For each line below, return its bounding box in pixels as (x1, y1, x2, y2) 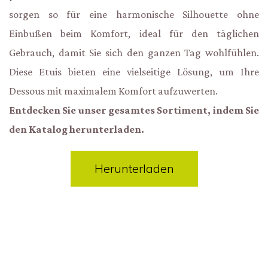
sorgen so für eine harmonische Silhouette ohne (9, 8, 259, 20)
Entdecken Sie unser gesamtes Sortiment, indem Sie (9, 103, 259, 116)
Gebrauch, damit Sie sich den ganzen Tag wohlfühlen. (9, 46, 259, 59)
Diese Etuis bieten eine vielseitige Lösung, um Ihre (9, 65, 259, 78)
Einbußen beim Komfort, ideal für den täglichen (9, 27, 259, 39)
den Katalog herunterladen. (9, 123, 144, 135)
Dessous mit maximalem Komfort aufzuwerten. (9, 84, 218, 97)
